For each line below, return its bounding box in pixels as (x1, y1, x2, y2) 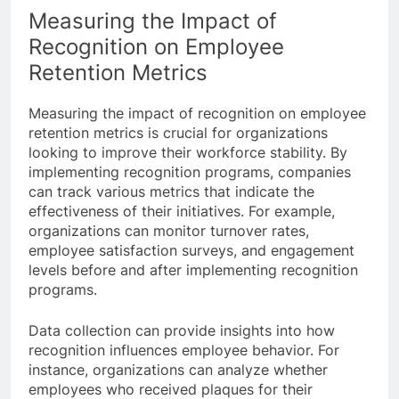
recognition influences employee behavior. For (28, 340, 339, 359)
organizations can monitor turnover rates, (28, 221, 309, 240)
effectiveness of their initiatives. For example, (28, 201, 335, 220)
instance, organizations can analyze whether (28, 360, 328, 379)
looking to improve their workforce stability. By (28, 142, 347, 161)
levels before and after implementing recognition (28, 260, 358, 279)
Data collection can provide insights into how (28, 321, 335, 339)
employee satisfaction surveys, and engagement (28, 240, 354, 259)
